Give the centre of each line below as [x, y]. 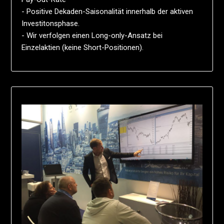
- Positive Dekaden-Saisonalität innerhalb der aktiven [107, 11]
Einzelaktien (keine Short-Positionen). [83, 47]
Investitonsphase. [51, 23]
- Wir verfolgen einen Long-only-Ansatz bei [92, 35]
